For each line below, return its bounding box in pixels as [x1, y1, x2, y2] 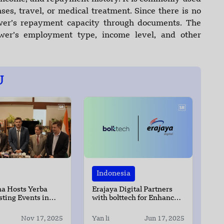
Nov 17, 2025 [21, 215, 63, 222]
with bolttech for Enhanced [92, 194, 183, 202]
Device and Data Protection [92, 203, 184, 211]
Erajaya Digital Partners [92, 186, 173, 194]
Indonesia [96, 170, 131, 177]
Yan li [92, 215, 110, 222]
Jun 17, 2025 [144, 215, 184, 222]
